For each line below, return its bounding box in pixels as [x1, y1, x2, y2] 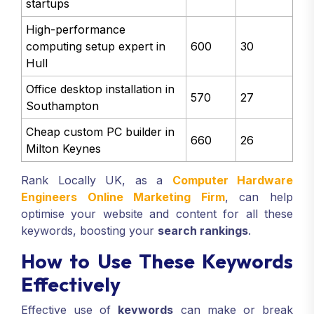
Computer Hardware [172, 173, 293, 188]
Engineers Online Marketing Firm [21, 190, 225, 205]
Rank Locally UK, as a [21, 173, 172, 188]
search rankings [158, 224, 248, 238]
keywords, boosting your [21, 224, 158, 238]
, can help [224, 190, 294, 205]
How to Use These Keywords [21, 249, 293, 274]
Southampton [26, 98, 100, 113]
